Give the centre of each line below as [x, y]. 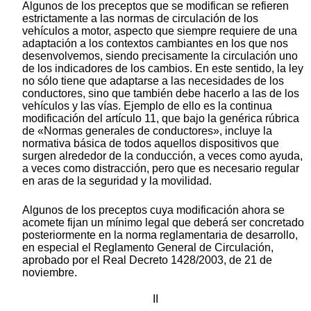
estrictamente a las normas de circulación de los [140, 19]
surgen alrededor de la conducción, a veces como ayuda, [162, 156]
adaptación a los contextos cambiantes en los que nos [155, 44]
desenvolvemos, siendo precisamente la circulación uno [160, 56]
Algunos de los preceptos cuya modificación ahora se [153, 210]
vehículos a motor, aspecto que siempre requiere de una [160, 31]
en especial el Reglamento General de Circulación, [148, 248]
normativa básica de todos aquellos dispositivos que [151, 144]
